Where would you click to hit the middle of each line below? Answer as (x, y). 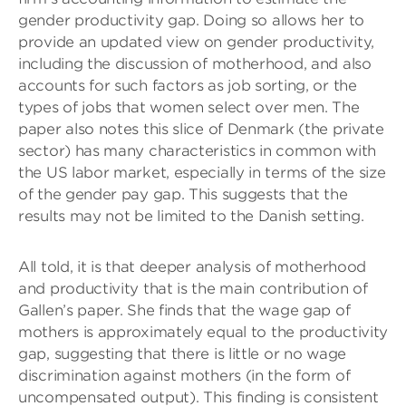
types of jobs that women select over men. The (189, 107)
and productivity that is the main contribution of (193, 288)
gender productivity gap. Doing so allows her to (191, 20)
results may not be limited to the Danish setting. (191, 216)
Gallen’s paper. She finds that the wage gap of (184, 310)
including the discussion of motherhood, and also (195, 63)
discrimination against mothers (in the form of (184, 375)
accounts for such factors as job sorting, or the (188, 85)
